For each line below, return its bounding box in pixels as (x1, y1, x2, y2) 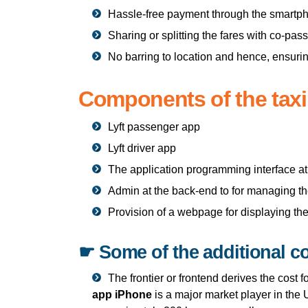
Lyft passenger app (108, 120, 200, 133)
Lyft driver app (108, 142, 176, 154)
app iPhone (92, 288, 152, 300)
